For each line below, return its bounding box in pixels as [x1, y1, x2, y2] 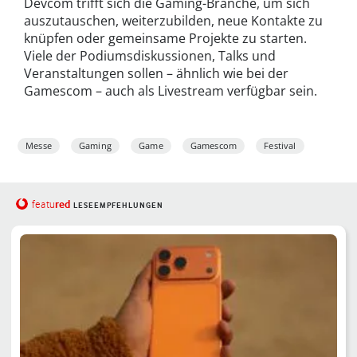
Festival [264, 139, 296, 151]
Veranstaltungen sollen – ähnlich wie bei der [24, 64, 288, 82]
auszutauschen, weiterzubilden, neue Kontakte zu [24, 11, 323, 29]
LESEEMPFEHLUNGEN [73, 200, 163, 210]
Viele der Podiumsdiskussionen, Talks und [24, 46, 276, 65]
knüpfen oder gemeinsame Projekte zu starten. [24, 29, 307, 47]
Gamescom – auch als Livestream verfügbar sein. [24, 81, 317, 100]
